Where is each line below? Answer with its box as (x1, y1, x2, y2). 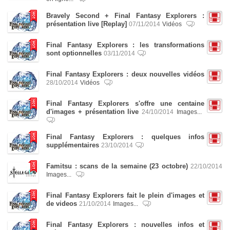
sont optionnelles (46, 49, 102, 57)
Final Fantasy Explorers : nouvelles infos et (46, 221, 204, 228)
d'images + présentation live (46, 108, 139, 116)
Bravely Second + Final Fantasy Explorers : (46, 12, 204, 20)
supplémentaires (46, 141, 99, 149)
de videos (46, 200, 77, 207)
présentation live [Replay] (46, 20, 127, 28)
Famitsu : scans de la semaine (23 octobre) (46, 162, 188, 170)
